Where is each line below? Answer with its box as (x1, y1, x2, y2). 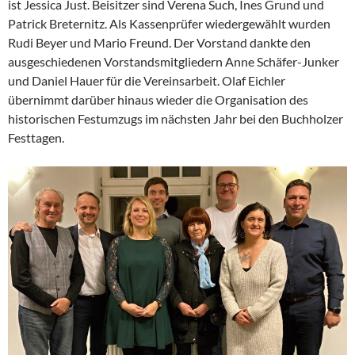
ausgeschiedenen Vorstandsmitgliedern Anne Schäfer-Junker (8, 54, 339, 70)
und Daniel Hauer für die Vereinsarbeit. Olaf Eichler (8, 73, 285, 89)
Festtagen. (8, 130, 64, 146)
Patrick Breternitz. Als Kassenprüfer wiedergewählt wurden (8, 16, 330, 32)
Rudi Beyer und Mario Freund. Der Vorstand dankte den (8, 35, 311, 51)
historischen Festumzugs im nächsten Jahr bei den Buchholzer (8, 111, 343, 127)
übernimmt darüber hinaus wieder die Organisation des (8, 92, 308, 108)
